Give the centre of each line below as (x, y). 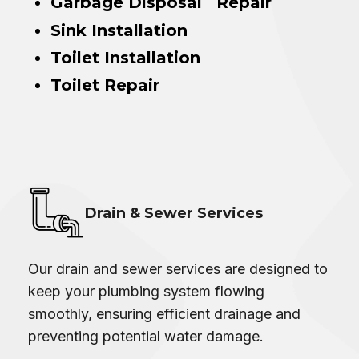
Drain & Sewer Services (174, 214)
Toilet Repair (105, 85)
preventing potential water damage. (146, 336)
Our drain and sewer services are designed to (178, 268)
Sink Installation (119, 30)
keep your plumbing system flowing (146, 291)
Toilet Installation (125, 57)
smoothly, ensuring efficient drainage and (164, 313)
